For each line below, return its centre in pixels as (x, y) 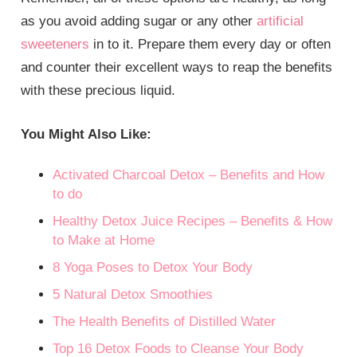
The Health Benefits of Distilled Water (165, 322)
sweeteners (55, 45)
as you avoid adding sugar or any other (139, 22)
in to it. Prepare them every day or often (210, 45)
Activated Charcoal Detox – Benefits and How (189, 175)
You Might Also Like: (86, 134)
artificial (280, 22)
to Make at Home (104, 241)
